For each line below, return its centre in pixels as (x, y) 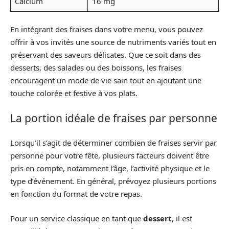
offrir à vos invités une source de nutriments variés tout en (113, 42)
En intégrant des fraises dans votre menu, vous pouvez (107, 29)
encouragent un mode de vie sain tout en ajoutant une (106, 81)
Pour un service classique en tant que (77, 218)
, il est (182, 218)
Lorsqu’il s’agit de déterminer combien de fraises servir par (113, 143)
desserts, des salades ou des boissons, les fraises (96, 68)
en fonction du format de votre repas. (76, 194)
